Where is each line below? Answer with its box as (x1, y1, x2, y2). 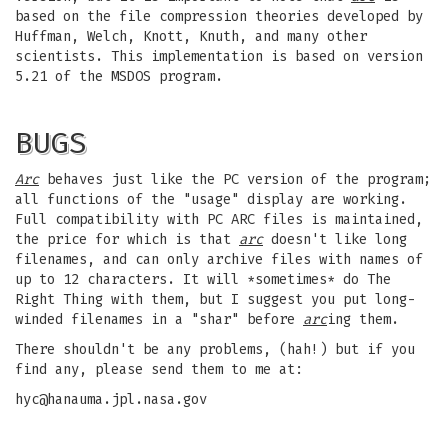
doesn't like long (263, 231, 407, 248)
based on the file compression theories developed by (15, 8, 423, 25)
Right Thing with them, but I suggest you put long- (15, 291, 415, 308)
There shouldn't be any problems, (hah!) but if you (15, 341, 415, 358)
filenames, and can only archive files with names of (15, 251, 423, 268)
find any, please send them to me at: (15, 361, 303, 378)
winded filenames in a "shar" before (15, 311, 303, 328)
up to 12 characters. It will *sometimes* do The (15, 271, 391, 288)
